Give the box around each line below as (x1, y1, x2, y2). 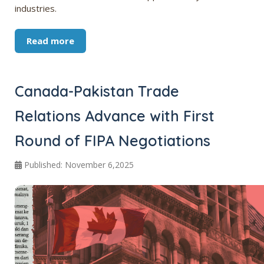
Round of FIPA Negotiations (15, 131, 210, 150)
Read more (27, 35, 74, 47)
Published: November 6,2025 (24, 159, 134, 171)
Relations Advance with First (15, 107, 214, 126)
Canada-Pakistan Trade (15, 82, 179, 101)
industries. (15, 2, 57, 15)
